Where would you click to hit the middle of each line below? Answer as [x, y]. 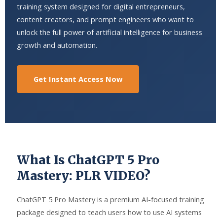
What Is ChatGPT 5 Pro [88, 160]
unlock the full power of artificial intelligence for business [110, 32]
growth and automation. [57, 45]
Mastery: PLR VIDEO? [84, 176]
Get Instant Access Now [78, 79]
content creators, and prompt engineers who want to [105, 19]
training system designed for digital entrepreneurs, [101, 7]
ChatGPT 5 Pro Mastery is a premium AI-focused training [110, 200]
